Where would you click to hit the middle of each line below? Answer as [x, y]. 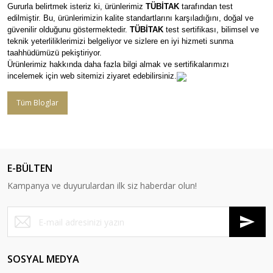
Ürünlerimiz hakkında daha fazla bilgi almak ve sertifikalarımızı [118, 65]
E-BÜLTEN [30, 168]
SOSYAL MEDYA [43, 259]
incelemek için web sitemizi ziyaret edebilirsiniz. [92, 76]
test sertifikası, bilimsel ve [211, 30]
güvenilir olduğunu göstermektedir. [69, 30]
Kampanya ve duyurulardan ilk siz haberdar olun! [102, 186]
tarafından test [206, 7]
